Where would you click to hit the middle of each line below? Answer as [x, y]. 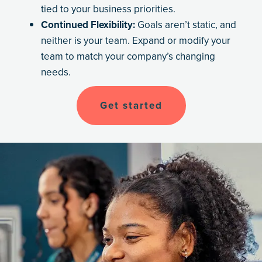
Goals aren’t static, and [186, 24]
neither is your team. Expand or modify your [136, 40]
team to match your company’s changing [128, 56]
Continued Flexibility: [88, 24]
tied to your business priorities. [108, 8]
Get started [131, 105]
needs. [56, 72]
